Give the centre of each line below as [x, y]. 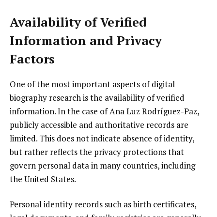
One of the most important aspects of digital [92, 84]
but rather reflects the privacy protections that [97, 152]
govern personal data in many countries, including [102, 165]
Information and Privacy [86, 40]
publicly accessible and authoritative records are [99, 124]
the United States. [43, 179]
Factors [32, 59]
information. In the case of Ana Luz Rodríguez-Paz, [104, 111]
